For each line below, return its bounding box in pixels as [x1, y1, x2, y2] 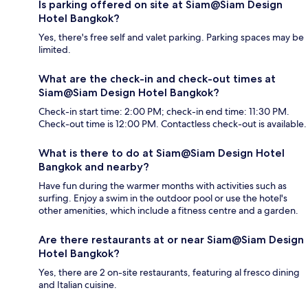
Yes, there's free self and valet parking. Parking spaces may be [38, 30, 304, 43]
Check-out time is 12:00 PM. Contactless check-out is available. [38, 117, 307, 130]
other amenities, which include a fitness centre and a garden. [38, 203, 298, 217]
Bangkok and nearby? [38, 159, 149, 173]
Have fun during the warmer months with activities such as [38, 179, 287, 192]
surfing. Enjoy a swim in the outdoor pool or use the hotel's [38, 191, 287, 204]
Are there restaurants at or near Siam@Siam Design [38, 232, 304, 246]
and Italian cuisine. [38, 278, 117, 291]
